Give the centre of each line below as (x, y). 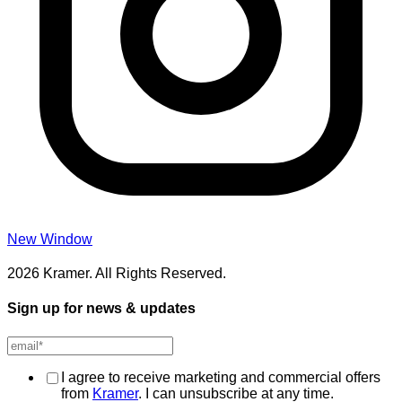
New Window (50, 239)
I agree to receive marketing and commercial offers (221, 377)
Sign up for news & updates (101, 309)
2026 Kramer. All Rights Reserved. (117, 273)
